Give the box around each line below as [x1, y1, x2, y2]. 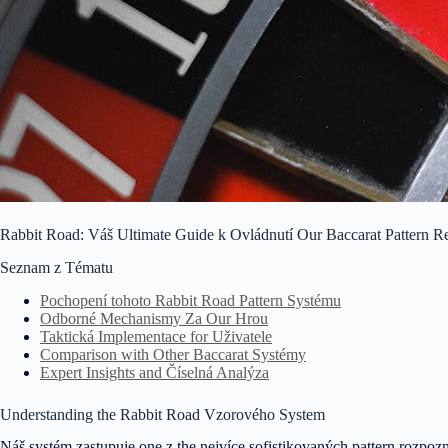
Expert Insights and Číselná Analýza [40, 363, 269, 381]
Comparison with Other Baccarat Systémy [40, 345, 306, 363]
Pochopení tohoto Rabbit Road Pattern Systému [40, 291, 341, 309]
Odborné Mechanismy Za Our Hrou [40, 309, 268, 327]
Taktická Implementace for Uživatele [40, 327, 272, 345]
